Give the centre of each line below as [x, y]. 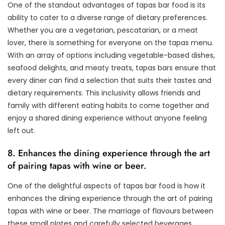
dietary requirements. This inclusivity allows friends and [104, 93]
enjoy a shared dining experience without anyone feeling [107, 118]
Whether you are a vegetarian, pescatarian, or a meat [103, 30]
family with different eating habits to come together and [108, 105]
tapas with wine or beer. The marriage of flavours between [110, 211]
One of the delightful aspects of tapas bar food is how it [106, 186]
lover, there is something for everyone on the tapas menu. [110, 42]
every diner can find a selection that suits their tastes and [109, 80]
